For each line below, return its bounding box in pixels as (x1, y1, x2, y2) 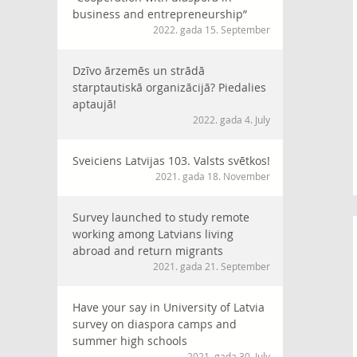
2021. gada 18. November (155, 170, 270, 182)
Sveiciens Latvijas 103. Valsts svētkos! (73, 153, 270, 168)
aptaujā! (73, 96, 116, 112)
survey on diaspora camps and (73, 316, 237, 331)
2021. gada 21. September (153, 260, 270, 273)
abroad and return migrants (73, 243, 223, 258)
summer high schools (73, 333, 187, 348)
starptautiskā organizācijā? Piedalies (73, 80, 266, 95)
